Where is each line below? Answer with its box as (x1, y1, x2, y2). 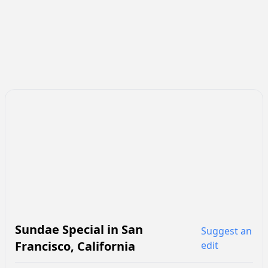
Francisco (15, 238, 71, 255)
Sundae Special (15, 221, 104, 238)
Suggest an (200, 224, 252, 238)
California (77, 238, 135, 255)
